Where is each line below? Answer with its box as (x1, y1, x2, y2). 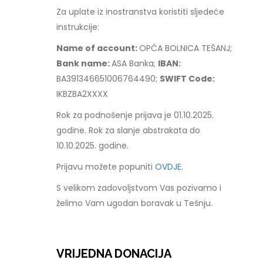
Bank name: (56, 58, 112, 69)
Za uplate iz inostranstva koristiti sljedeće (56, 6, 225, 18)
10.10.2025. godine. (56, 140, 129, 151)
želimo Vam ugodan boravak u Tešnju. (56, 197, 213, 209)
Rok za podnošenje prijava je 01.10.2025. (56, 109, 214, 121)
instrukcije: (56, 21, 100, 33)
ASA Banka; (112, 58, 159, 69)
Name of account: (56, 42, 140, 54)
